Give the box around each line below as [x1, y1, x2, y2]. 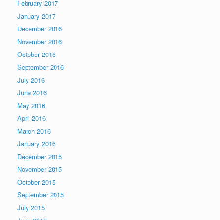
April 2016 [17, 113, 46, 123]
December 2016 [17, 24, 62, 33]
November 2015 [17, 165, 62, 174]
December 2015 [17, 152, 62, 161]
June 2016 [17, 88, 47, 97]
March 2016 [17, 126, 51, 136]
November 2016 [17, 37, 62, 46]
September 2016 [17, 62, 64, 72]
